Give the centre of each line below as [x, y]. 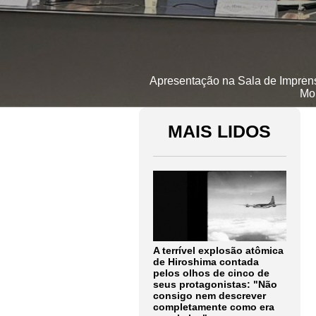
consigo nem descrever [209, 296]
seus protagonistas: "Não [215, 284]
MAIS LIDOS [220, 131]
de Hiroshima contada [206, 262]
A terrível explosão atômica [218, 250]
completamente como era [214, 307]
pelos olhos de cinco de [211, 273]
